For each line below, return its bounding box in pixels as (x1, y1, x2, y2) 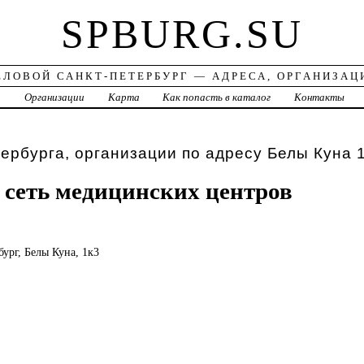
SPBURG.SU (60, 11, 303, 58)
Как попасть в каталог (162, 91, 271, 104)
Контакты (294, 91, 345, 104)
